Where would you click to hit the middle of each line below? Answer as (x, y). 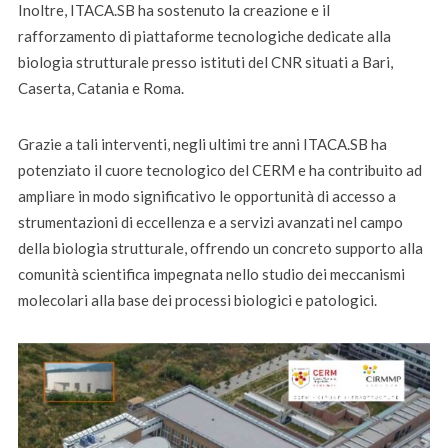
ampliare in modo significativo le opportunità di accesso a (206, 195)
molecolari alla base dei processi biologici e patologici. (197, 299)
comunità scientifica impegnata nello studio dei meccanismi (211, 273)
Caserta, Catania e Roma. (100, 87)
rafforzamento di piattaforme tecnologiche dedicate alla (204, 35)
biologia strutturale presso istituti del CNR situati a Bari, (205, 61)
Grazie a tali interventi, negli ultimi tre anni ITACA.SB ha (202, 143)
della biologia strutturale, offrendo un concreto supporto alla (220, 247)
